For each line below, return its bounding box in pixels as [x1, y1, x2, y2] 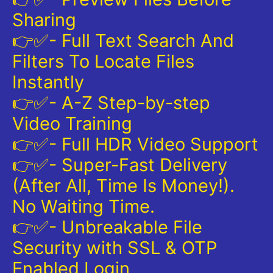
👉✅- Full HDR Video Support [12, 133, 258, 155]
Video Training [12, 112, 132, 134]
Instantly [12, 71, 84, 93]
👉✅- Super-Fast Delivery [12, 154, 227, 175]
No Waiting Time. [12, 195, 155, 217]
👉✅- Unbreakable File [12, 216, 202, 238]
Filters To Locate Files [12, 50, 194, 72]
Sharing [12, 9, 76, 30]
